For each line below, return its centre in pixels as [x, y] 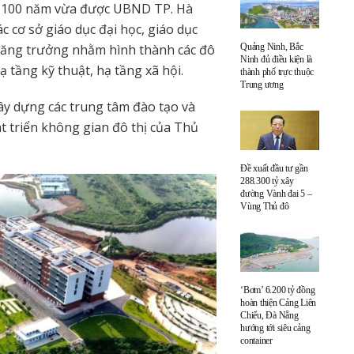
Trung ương [262, 84]
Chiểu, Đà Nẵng [269, 315]
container [256, 340]
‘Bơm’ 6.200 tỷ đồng [278, 290]
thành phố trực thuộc [277, 72]
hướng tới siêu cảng [275, 328]
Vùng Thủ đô [265, 206]
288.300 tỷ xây [267, 181]
